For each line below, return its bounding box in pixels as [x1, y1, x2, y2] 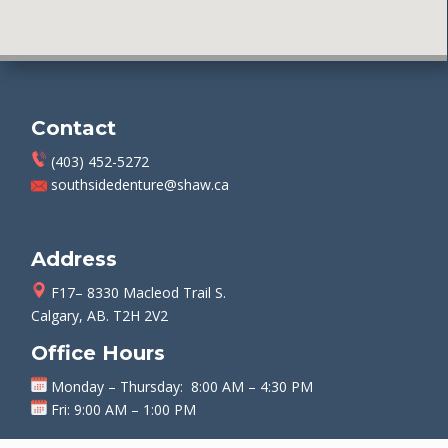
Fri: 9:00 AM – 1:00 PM [51, 399, 197, 419]
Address [31, 246, 118, 271]
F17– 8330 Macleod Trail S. [47, 282, 227, 302]
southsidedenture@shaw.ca [47, 174, 230, 194]
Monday [47, 376, 109, 396]
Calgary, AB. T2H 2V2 [31, 305, 169, 325]
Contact [31, 115, 117, 140]
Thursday [120, 376, 181, 396]
